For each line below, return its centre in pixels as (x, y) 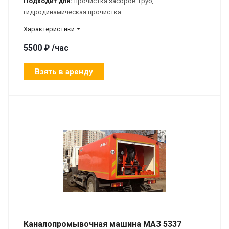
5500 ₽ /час (46, 48)
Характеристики (49, 29)
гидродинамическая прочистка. (74, 12)
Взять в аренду (64, 71)
